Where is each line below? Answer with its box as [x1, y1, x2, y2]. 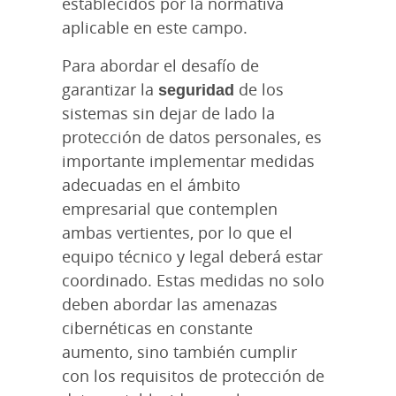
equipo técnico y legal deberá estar [62, 245, 323, 267]
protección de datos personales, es [62, 126, 322, 148]
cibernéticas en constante [62, 316, 253, 339]
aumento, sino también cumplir [62, 340, 297, 362]
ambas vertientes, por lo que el [62, 221, 293, 243]
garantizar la [62, 78, 158, 100]
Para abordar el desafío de [62, 54, 259, 76]
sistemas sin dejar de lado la [62, 102, 275, 124]
